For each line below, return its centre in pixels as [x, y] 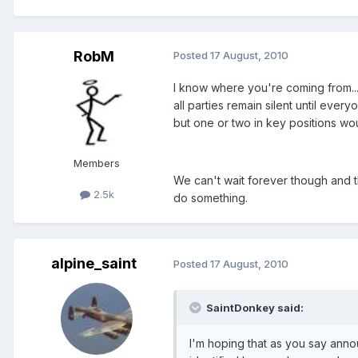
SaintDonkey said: [254, 307]
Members [97, 163]
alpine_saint [93, 263]
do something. [211, 197]
